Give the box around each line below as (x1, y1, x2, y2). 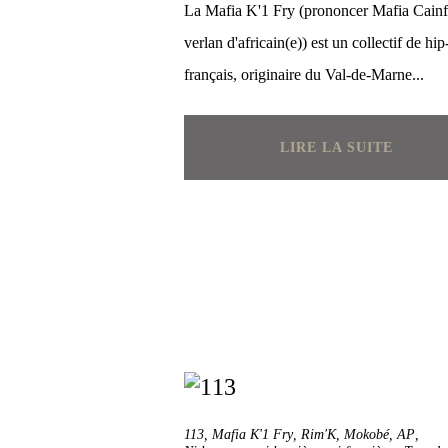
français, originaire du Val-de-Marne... (184, 66, 424, 83)
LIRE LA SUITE (279, 140, 393, 155)
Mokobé (344, 427, 389, 442)
